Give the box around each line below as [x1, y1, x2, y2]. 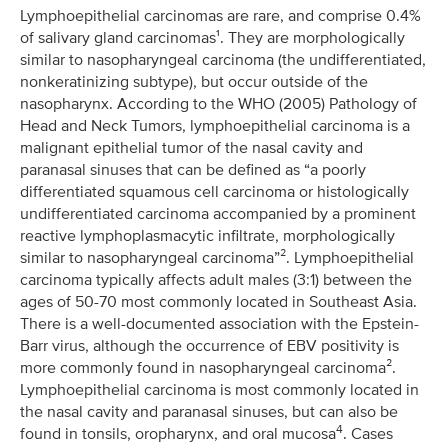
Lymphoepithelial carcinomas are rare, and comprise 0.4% [20, 4, 421, 27]
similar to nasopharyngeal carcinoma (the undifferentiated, [20, 48, 426, 71]
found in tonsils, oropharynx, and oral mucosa [20, 422, 336, 445]
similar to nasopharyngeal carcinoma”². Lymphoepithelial [20, 246, 414, 269]
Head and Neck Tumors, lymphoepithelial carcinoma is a [20, 114, 410, 137]
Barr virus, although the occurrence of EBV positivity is [20, 334, 399, 357]
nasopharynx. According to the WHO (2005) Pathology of [20, 92, 417, 115]
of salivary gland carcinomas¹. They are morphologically [20, 26, 405, 49]
